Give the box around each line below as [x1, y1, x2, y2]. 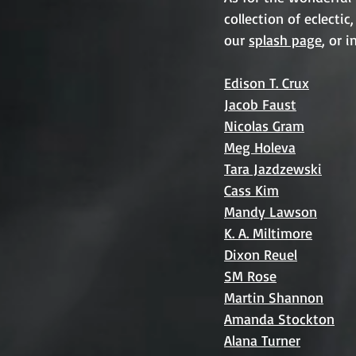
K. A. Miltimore [224, 223, 312, 242]
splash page [249, 30, 322, 48]
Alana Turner [224, 331, 300, 349]
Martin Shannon [224, 288, 323, 306]
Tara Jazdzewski [224, 159, 322, 177]
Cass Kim [224, 180, 279, 199]
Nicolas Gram [224, 116, 304, 134]
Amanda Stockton [224, 309, 335, 327]
